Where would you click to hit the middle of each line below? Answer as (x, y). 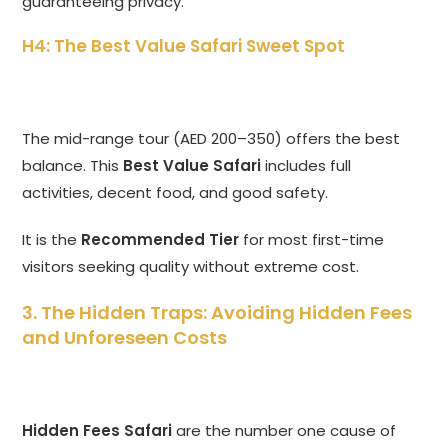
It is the (52, 240)
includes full (306, 166)
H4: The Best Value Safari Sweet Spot (184, 46)
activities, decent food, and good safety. (175, 193)
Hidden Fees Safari (97, 431)
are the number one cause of (284, 431)
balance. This (73, 166)
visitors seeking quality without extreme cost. (191, 267)
